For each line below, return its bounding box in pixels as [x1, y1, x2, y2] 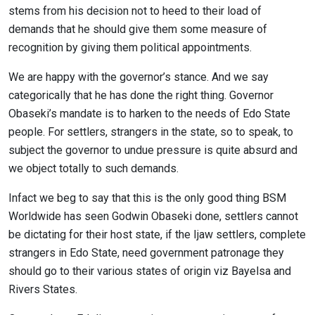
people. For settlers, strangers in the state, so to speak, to [8, 125, 293, 139]
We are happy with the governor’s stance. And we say [8, 70, 269, 84]
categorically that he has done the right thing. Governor [8, 89, 274, 102]
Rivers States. [8, 283, 77, 296]
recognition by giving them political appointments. [8, 41, 252, 54]
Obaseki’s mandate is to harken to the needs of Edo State [8, 107, 290, 120]
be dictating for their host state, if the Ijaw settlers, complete [8, 228, 306, 241]
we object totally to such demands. [8, 162, 179, 175]
